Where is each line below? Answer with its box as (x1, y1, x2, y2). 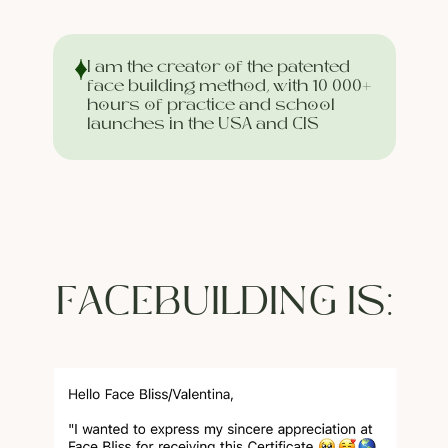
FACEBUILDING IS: (56, 284, 394, 324)
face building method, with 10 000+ (87, 79, 372, 95)
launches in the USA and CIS (87, 117, 319, 133)
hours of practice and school (87, 98, 335, 114)
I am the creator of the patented (87, 60, 350, 76)
